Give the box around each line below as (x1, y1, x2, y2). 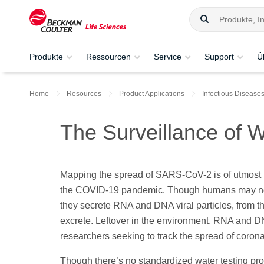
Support (204, 51, 234, 61)
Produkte (29, 51, 63, 61)
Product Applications (119, 90, 184, 98)
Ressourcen (86, 51, 131, 61)
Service (154, 51, 181, 61)
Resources (67, 90, 101, 98)
